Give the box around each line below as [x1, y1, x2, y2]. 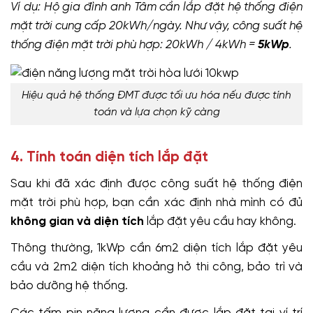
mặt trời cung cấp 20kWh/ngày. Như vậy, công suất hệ [10, 19, 303, 32]
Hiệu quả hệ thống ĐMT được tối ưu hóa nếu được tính [22, 90, 291, 102]
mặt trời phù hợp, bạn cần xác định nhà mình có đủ [10, 196, 303, 209]
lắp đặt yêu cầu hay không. [144, 214, 296, 228]
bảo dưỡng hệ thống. [10, 279, 128, 293]
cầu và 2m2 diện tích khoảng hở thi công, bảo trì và [10, 261, 303, 274]
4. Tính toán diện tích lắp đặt [10, 150, 208, 166]
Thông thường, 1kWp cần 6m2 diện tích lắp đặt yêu [10, 242, 303, 255]
